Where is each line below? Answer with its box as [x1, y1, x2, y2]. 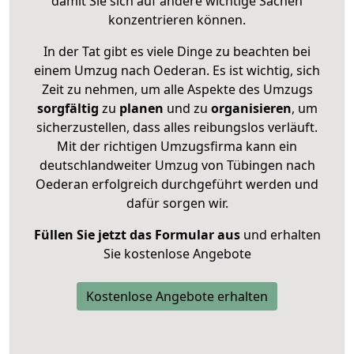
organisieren [207, 99, 292, 117]
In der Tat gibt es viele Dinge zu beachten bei [43, 42, 311, 60]
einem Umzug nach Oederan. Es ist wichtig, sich [34, 61, 320, 79]
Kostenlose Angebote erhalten [86, 287, 268, 305]
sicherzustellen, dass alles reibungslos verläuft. [36, 118, 318, 136]
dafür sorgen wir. [126, 194, 228, 212]
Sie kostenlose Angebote [103, 244, 251, 262]
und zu [163, 99, 208, 117]
